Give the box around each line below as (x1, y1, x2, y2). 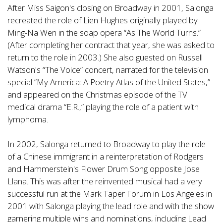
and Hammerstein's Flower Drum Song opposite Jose (7, 163, 200, 174)
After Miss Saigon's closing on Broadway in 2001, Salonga (7, 2, 214, 13)
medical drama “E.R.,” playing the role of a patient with (7, 101, 199, 112)
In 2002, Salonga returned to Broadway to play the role (7, 138, 206, 150)
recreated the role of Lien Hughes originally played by (7, 14, 198, 26)
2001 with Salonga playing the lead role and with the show (7, 200, 214, 212)
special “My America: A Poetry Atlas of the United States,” (7, 76, 210, 88)
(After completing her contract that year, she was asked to (7, 39, 215, 51)
